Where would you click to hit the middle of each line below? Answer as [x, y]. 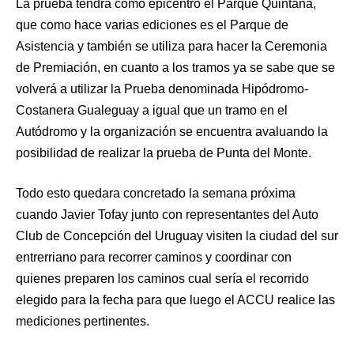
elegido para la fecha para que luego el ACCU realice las [175, 299]
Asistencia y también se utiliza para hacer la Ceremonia [171, 46]
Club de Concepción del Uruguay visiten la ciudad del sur [177, 235]
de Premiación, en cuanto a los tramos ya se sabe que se [175, 67]
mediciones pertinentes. [83, 321]
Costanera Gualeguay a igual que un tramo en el [152, 110]
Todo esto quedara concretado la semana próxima [156, 193]
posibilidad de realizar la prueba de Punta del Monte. [164, 153]
